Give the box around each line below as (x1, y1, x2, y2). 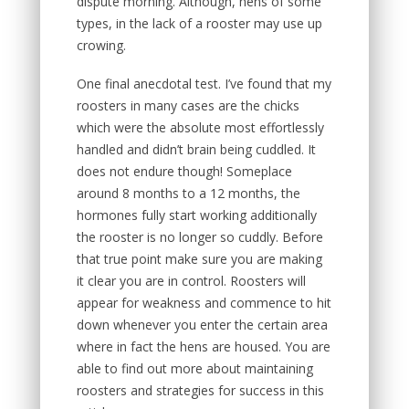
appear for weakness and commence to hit (77, 294, 331, 311)
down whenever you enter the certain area (77, 316, 328, 333)
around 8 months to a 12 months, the (77, 184, 300, 202)
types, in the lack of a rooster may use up (77, 15, 322, 32)
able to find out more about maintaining (77, 360, 313, 377)
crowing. (77, 37, 126, 54)
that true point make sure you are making (77, 250, 322, 267)
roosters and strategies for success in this (77, 382, 324, 399)
